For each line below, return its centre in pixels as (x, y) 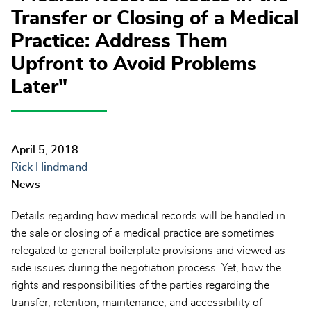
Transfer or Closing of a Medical (155, 19)
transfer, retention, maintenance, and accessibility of (137, 303)
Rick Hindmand (49, 168)
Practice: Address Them (119, 42)
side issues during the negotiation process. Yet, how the (146, 268)
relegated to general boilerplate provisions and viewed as (148, 251)
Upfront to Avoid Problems (134, 65)
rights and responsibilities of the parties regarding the (140, 286)
